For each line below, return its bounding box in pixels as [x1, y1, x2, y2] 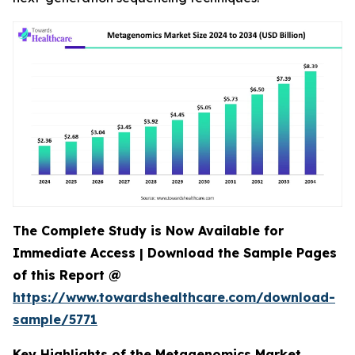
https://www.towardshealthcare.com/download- [13, 289, 335, 305]
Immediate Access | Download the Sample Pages [13, 245, 337, 261]
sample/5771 [13, 311, 97, 327]
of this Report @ [13, 267, 121, 283]
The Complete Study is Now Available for [13, 223, 284, 239]
